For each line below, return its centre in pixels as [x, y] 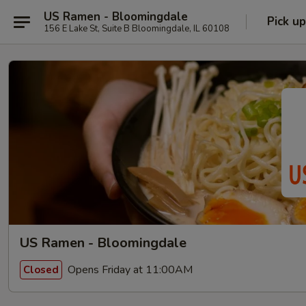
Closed [41, 269]
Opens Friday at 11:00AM [129, 269]
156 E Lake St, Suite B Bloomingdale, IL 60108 [137, 28]
